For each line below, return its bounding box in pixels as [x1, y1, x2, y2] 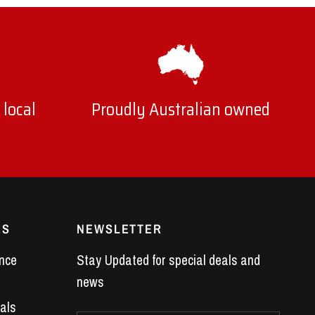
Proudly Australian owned [91, 96, 271, 124]
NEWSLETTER [77, 220, 162, 238]
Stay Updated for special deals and [77, 251, 260, 270]
